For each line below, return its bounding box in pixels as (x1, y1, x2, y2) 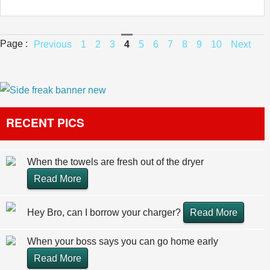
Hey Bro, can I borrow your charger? (27, 207, 183, 218)
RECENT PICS (6, 114, 84, 131)
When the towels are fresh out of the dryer (27, 157, 204, 168)
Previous (34, 39, 72, 49)
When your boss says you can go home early (27, 236, 218, 247)
